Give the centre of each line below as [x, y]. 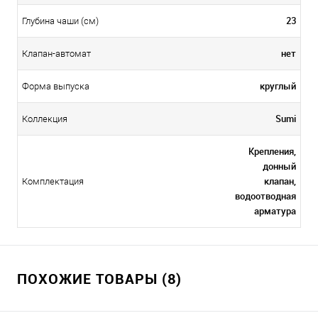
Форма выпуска [56, 86]
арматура [275, 210]
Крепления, [272, 151]
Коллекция [45, 119]
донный [279, 166]
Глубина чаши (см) [60, 21]
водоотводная [265, 196]
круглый [278, 86]
